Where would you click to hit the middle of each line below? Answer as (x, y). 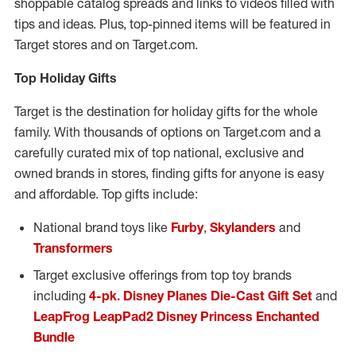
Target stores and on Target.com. (106, 44)
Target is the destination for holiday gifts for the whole (166, 111)
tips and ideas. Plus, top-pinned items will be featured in (172, 24)
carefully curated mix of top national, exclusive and (159, 153)
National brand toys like (102, 227)
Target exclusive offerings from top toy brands (163, 275)
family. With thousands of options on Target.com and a (168, 132)
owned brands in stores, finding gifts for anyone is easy (169, 173)
